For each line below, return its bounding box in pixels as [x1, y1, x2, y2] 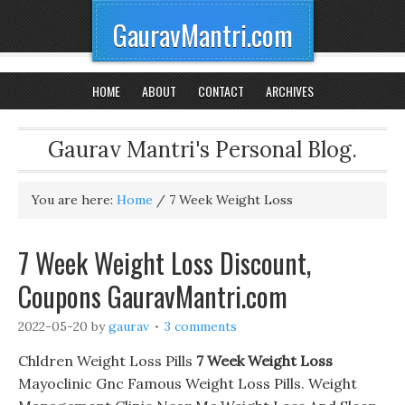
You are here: [32, 192, 117, 208]
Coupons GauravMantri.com [18, 276, 287, 316]
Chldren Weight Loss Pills [18, 352, 196, 370]
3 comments [165, 318, 237, 334]
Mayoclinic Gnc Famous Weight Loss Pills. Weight [18, 374, 357, 392]
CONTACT [197, 81, 244, 100]
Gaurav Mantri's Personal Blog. [48, 136, 357, 164]
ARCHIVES [265, 81, 314, 100]
